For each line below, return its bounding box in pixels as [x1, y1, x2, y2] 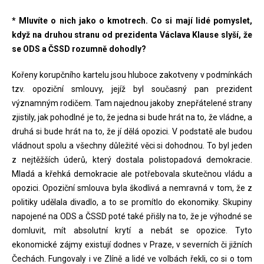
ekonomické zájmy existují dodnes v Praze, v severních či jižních [12, 240, 252, 249]
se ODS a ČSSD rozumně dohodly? [12, 44, 146, 54]
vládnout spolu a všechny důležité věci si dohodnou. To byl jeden [12, 141, 252, 150]
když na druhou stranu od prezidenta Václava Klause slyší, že [12, 30, 252, 39]
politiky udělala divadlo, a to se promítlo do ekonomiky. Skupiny [12, 197, 252, 207]
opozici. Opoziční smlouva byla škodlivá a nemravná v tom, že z [12, 183, 252, 193]
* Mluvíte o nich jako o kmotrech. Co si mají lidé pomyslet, [12, 16, 252, 25]
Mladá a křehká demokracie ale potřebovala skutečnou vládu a [12, 169, 252, 179]
